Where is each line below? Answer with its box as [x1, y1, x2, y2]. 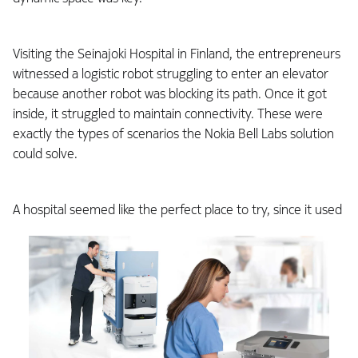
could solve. [13, 145, 78, 163]
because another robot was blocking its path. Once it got [13, 86, 327, 103]
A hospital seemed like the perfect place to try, [13, 201, 270, 219]
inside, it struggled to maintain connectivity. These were [13, 105, 323, 123]
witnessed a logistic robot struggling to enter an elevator [13, 66, 328, 83]
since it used [270, 201, 342, 219]
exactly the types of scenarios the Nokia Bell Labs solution [13, 125, 334, 143]
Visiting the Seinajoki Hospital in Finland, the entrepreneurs [13, 46, 340, 63]
